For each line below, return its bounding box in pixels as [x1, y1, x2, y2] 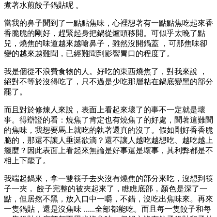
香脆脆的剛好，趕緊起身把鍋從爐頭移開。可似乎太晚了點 [4, 29, 205, 37]
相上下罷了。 [4, 156, 50, 165]
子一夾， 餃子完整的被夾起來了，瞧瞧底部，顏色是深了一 [4, 184, 207, 193]
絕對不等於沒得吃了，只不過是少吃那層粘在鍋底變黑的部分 [4, 77, 213, 86]
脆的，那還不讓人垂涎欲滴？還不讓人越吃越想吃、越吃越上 [4, 136, 213, 144]
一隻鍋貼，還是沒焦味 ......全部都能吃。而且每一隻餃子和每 [4, 204, 211, 213]
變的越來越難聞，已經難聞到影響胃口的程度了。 [4, 49, 174, 58]
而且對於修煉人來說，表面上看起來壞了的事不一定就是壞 [4, 105, 205, 114]
